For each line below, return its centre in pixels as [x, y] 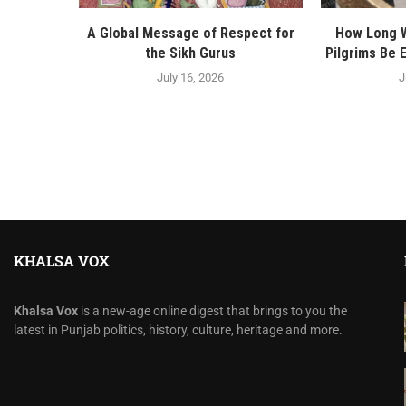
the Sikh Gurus [191, 53]
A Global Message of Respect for [190, 33]
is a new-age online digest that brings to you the [213, 310]
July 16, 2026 [191, 77]
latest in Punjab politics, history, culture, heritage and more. [178, 329]
